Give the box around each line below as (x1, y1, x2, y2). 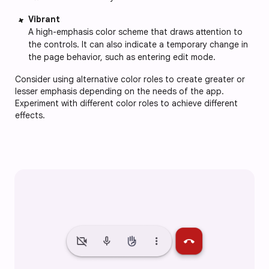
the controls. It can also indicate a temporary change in (28, 38, 248, 50)
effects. (15, 109, 47, 121)
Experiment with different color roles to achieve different (15, 97, 238, 109)
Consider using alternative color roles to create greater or (15, 73, 245, 85)
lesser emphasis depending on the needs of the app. (15, 85, 224, 97)
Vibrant (28, 13, 60, 25)
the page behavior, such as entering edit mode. (28, 51, 216, 62)
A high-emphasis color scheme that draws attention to (28, 26, 243, 37)
